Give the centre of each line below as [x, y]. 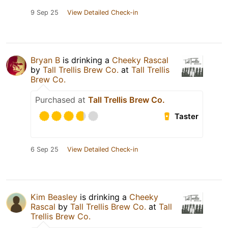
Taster [187, 117]
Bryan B [45, 60]
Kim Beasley [54, 197]
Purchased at [62, 100]
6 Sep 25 [45, 150]
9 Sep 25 [45, 13]
